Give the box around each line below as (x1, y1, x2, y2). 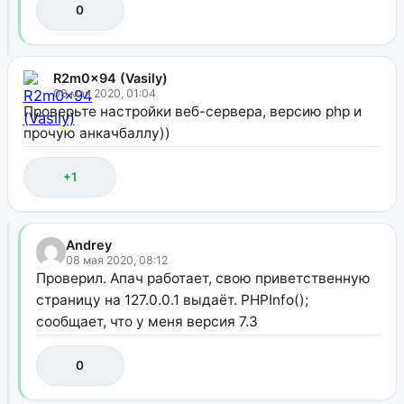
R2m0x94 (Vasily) (52, 70, 168, 87)
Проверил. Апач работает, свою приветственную (35, 270, 371, 288)
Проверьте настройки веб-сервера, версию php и (23, 103, 362, 121)
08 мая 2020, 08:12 (65, 253, 168, 268)
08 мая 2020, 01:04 (52, 87, 156, 101)
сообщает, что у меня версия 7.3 (35, 313, 258, 331)
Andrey (65, 237, 112, 253)
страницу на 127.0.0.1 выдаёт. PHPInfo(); (35, 291, 308, 309)
